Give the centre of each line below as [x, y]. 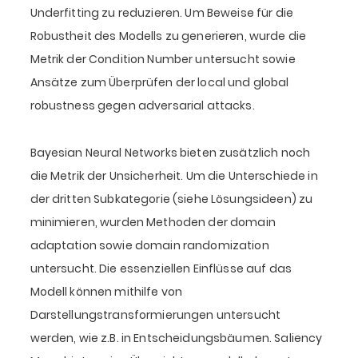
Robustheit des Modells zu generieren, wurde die [168, 36]
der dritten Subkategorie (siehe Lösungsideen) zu [171, 199]
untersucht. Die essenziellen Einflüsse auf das [161, 269]
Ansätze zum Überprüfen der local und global [159, 83]
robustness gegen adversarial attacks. [142, 106]
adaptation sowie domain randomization [149, 246]
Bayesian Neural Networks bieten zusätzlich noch [170, 153]
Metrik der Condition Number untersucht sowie [163, 60]
